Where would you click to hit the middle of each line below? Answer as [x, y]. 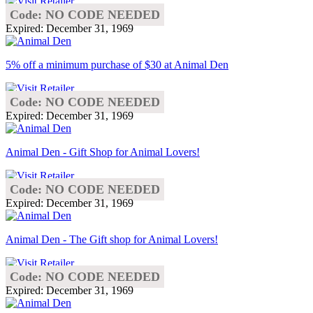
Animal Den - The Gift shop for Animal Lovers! [112, 239]
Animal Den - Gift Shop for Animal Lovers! [103, 152]
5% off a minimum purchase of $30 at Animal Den [117, 64]
